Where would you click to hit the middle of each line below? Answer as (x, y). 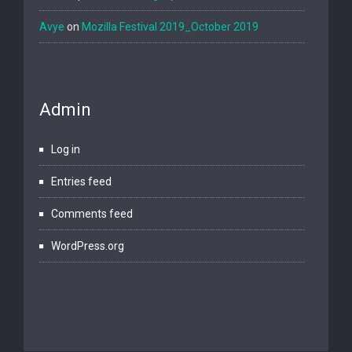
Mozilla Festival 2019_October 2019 (170, 27)
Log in (66, 149)
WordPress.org (88, 246)
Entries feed (81, 181)
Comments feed (92, 214)
